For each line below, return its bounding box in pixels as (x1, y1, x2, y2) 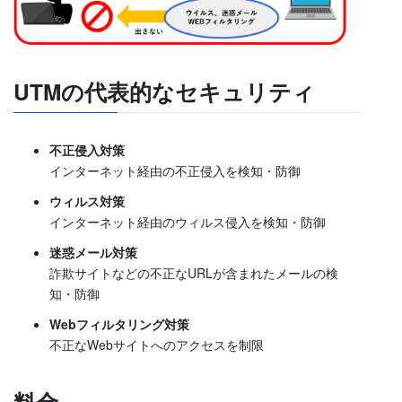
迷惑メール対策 (49, 243, 137, 262)
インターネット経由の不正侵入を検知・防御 (49, 161, 301, 179)
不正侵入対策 (49, 140, 125, 159)
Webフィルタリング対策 (49, 315, 189, 334)
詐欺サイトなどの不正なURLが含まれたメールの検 (49, 264, 338, 283)
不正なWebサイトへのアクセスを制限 (49, 336, 264, 354)
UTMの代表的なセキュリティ (13, 75, 315, 109)
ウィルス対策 (49, 191, 125, 210)
